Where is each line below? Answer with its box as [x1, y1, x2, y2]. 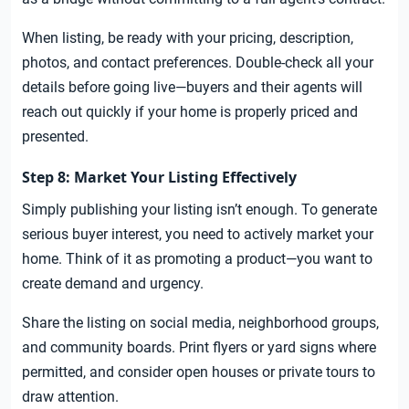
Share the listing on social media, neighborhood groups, [22, 314, 379, 332]
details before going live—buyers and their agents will [22, 79, 362, 97]
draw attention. [22, 388, 119, 406]
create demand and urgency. [22, 275, 204, 293]
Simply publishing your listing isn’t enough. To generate [22, 201, 377, 219]
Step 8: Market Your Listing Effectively [22, 167, 297, 188]
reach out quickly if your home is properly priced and [22, 103, 358, 121]
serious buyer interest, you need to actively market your [22, 225, 373, 244]
